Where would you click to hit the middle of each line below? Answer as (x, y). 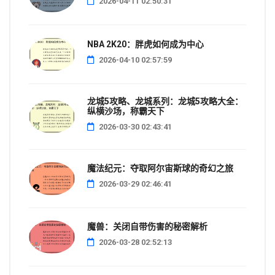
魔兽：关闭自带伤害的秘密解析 (147, 227)
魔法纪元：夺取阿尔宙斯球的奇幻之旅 (160, 168)
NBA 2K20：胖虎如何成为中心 (145, 44)
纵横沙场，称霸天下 (126, 111)
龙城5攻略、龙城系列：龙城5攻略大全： (165, 101)
